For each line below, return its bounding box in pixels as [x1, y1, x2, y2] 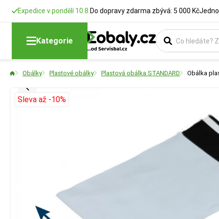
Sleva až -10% [18, 95, 66, 104]
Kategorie [36, 36, 73, 45]
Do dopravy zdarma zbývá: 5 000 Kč [90, 7, 199, 15]
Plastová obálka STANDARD [101, 69, 180, 77]
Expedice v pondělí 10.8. [18, 7, 90, 15]
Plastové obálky [49, 69, 94, 77]
